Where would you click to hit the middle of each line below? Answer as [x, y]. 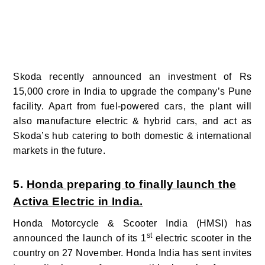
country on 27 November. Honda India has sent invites [132, 253]
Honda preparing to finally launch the [131, 185]
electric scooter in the [202, 238]
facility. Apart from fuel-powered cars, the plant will [132, 106]
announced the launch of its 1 [80, 238]
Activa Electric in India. [78, 202]
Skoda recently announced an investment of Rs [132, 77]
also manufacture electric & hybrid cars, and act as [132, 121]
